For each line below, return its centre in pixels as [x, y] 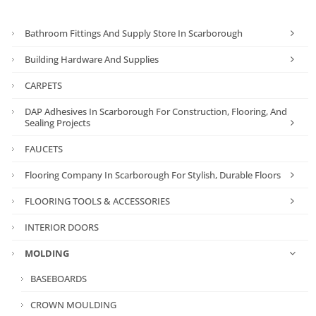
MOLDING [47, 253]
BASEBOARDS [59, 278]
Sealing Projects [58, 122]
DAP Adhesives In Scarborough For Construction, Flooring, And [156, 111]
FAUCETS [44, 148]
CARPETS [44, 85]
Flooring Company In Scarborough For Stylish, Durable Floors [153, 175]
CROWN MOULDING [74, 304]
